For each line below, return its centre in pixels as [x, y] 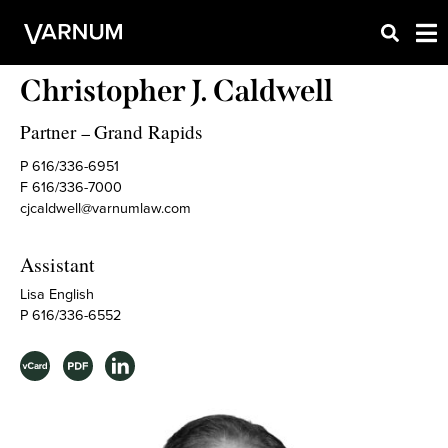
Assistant [57, 264]
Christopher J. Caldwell [176, 91]
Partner [48, 131]
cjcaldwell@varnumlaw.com [105, 208]
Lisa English [57, 294]
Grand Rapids [148, 131]
